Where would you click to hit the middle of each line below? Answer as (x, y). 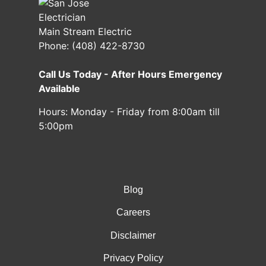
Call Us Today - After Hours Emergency (130, 74)
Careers (133, 213)
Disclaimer (133, 235)
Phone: (55, 45)
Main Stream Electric (85, 31)
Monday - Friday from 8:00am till (145, 111)
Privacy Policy (133, 258)
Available (59, 88)
